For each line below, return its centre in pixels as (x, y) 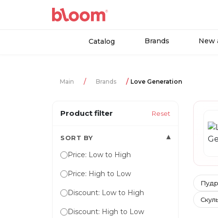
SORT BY (77, 137)
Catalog (102, 41)
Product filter (87, 113)
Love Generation (156, 82)
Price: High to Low (99, 174)
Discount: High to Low (106, 212)
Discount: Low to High (106, 193)
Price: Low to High (99, 155)
